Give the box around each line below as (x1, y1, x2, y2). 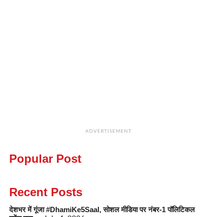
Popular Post (9, 152, 81, 165)
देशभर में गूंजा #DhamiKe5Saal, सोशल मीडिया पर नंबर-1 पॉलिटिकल (9, 205, 195, 214)
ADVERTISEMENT (85, 128, 132, 134)
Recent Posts (9, 185, 82, 199)
